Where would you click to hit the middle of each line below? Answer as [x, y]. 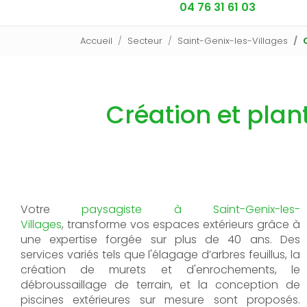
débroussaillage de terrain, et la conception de [160, 285]
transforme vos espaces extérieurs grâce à [184, 224]
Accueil [96, 41]
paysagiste [112, 209]
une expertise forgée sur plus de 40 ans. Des [160, 240]
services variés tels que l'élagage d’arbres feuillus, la [160, 255]
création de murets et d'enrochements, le [160, 270]
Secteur [145, 41]
